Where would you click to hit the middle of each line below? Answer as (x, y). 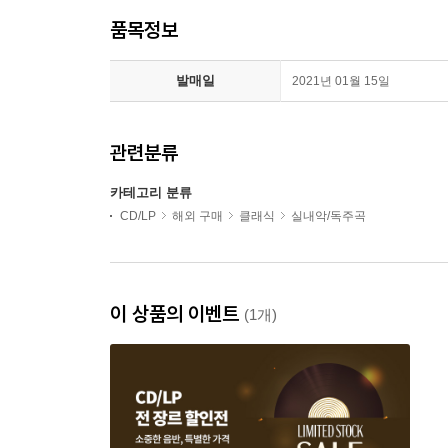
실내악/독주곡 (328, 216)
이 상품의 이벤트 (177, 313)
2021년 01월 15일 (341, 81)
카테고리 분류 (151, 192)
